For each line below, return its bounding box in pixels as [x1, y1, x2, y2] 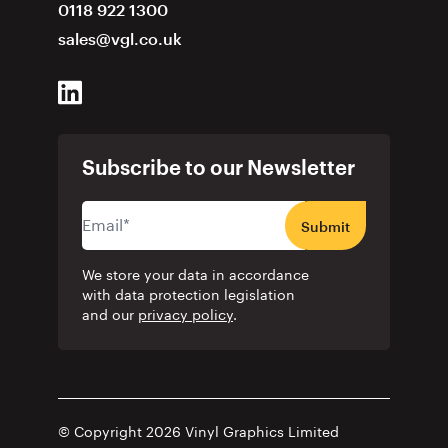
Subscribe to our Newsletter [82, 159, 355, 180]
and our [82, 309, 138, 324]
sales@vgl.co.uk [58, 31, 182, 48]
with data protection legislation [82, 289, 295, 304]
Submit [301, 220, 350, 235]
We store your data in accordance [82, 269, 309, 284]
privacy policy [138, 309, 233, 324]
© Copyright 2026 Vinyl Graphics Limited [58, 426, 339, 441]
